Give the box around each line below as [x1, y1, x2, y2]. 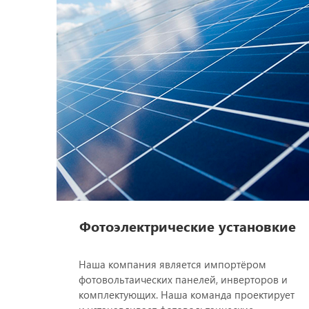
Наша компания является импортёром [79, 257, 266, 272]
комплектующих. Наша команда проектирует [79, 288, 295, 302]
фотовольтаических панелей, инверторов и [79, 272, 288, 287]
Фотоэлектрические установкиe [79, 216, 296, 236]
